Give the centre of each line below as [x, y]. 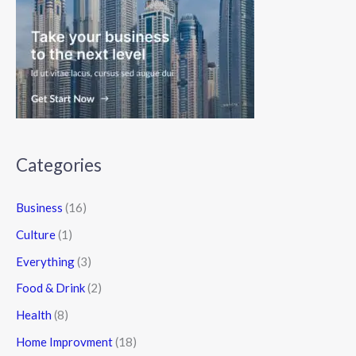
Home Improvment [64, 341]
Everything [45, 261]
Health [34, 315]
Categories [59, 164]
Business [39, 208]
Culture [36, 234]
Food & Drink [50, 288]
